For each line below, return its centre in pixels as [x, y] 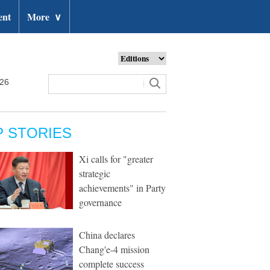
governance [100, 202]
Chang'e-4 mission [114, 249]
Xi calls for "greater [116, 159]
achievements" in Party [122, 188]
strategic [95, 173]
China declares [107, 235]
